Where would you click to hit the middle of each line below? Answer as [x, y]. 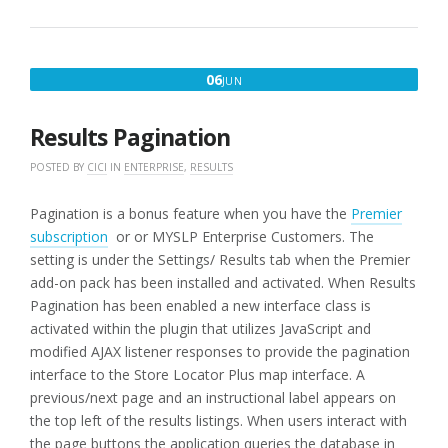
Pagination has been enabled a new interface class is [200, 305]
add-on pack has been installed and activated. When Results [223, 282]
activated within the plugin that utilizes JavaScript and [200, 328]
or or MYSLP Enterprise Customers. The [241, 236]
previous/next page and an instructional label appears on [213, 397]
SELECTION [127, 10]
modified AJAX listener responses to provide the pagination [220, 351]
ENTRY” [117, 46]
